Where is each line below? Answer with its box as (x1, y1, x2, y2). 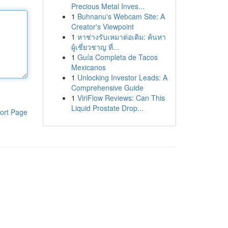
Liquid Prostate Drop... (71, 103, 144, 113)
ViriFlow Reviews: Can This (77, 93, 165, 103)
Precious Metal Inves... (71, 1, 145, 11)
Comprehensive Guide (71, 82, 144, 93)
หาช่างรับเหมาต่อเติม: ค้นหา (77, 32, 166, 42)
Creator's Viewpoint (71, 21, 134, 32)
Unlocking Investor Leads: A (77, 72, 167, 82)
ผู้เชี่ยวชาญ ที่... (71, 42, 119, 52)
